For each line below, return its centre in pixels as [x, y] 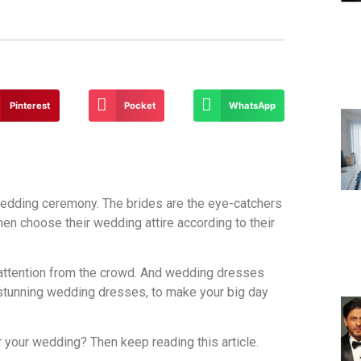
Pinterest [30, 105]
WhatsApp [252, 105]
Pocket [139, 105]
